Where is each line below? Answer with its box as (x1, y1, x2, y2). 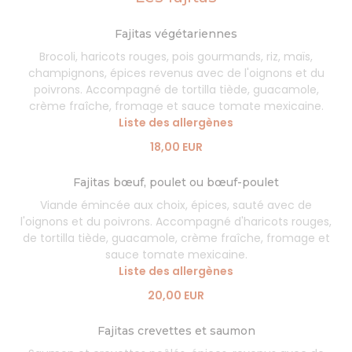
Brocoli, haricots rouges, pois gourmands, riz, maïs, (39, 49, 313, 64)
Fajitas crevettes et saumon (97, 324, 255, 338)
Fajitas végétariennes (115, 27, 237, 41)
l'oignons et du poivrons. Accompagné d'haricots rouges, (20, 214, 332, 229)
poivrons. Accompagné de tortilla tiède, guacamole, (33, 82, 319, 97)
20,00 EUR (148, 288, 204, 303)
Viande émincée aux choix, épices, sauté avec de (40, 197, 312, 213)
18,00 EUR (149, 139, 203, 155)
